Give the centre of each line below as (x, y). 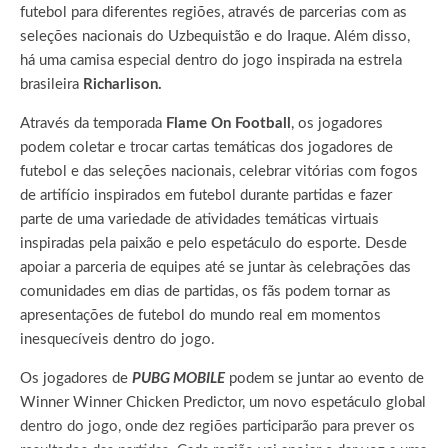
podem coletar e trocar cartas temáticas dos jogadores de (206, 148)
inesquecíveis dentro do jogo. (117, 340)
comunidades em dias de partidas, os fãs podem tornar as (205, 292)
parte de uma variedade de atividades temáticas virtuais (199, 220)
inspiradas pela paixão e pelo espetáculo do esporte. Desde (213, 244)
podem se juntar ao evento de (324, 379)
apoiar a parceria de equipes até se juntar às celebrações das (215, 268)
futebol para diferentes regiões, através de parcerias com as (213, 13)
